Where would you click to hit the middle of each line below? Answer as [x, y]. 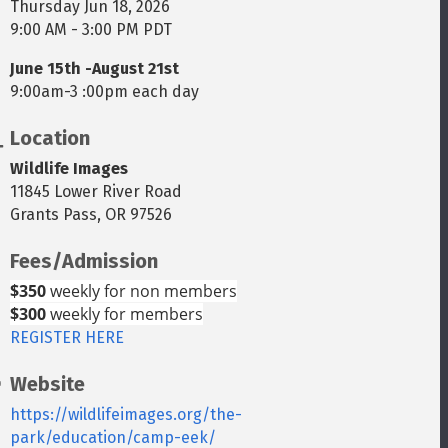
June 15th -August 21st [95, 68]
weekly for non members [142, 291]
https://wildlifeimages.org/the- [126, 414]
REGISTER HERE [67, 337]
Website [48, 384]
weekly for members [125, 314]
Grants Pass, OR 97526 [91, 214]
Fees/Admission [84, 261]
